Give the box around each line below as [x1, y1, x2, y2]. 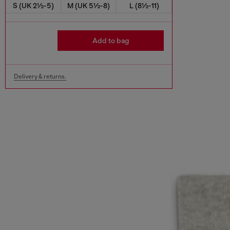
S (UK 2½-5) [12, 1, 54, 10]
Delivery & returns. [14, 72, 66, 80]
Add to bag [92, 36, 129, 45]
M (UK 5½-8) [67, 1, 110, 10]
